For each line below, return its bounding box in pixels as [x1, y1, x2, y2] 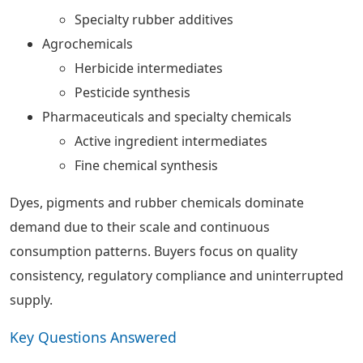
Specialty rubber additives [75, 11, 233, 28]
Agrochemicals [42, 35, 133, 53]
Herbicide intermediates [75, 59, 223, 77]
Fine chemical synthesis [75, 156, 218, 174]
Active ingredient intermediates [75, 132, 267, 150]
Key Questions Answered [10, 327, 177, 347]
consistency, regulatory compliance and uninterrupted [10, 267, 344, 284]
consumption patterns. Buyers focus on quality [10, 242, 297, 260]
